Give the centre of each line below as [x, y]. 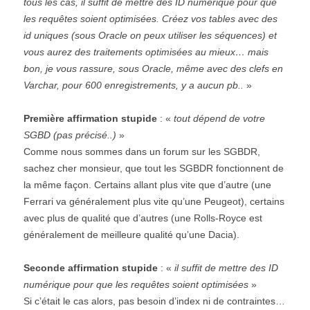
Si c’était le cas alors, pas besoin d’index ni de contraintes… [154, 301]
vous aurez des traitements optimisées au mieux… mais [146, 52]
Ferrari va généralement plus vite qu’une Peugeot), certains [154, 202]
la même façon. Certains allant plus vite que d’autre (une [147, 185]
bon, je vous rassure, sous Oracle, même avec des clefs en [153, 69]
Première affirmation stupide [90, 119]
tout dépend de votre [219, 119]
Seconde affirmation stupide [91, 268]
